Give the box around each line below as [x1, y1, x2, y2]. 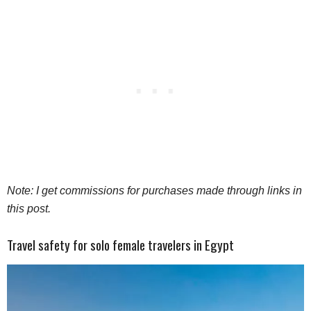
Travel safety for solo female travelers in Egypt [7, 235, 234, 255]
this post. [7, 203, 53, 215]
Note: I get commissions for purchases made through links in [7, 185, 302, 197]
